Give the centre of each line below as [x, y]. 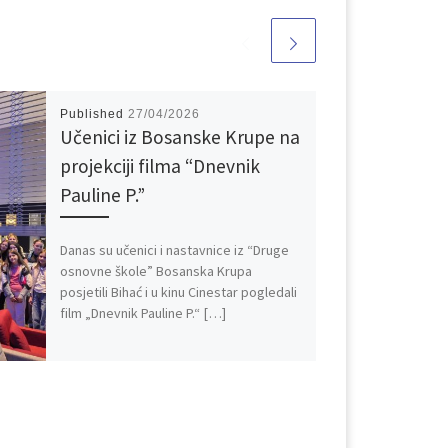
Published [94, 114]
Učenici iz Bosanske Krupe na [180, 137]
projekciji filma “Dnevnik [160, 166]
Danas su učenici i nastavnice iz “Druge [175, 249]
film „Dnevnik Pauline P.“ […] [143, 312]
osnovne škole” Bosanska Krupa [156, 270]
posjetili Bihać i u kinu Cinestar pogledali [179, 291]
